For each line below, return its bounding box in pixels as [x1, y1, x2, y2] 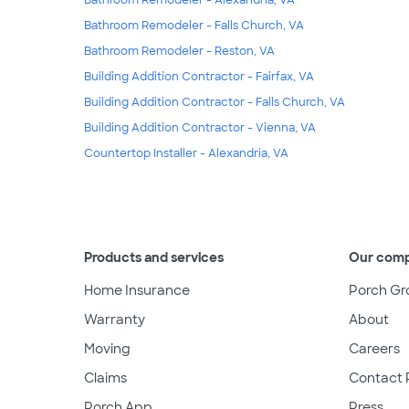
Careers [349, 340, 400, 357]
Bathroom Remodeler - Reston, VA [84, 43, 275, 58]
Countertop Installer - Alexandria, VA [84, 145, 288, 161]
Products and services [84, 248, 224, 266]
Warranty [84, 310, 145, 328]
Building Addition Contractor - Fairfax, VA [84, 68, 314, 84]
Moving [84, 340, 131, 357]
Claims [84, 369, 127, 386]
